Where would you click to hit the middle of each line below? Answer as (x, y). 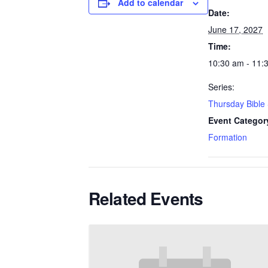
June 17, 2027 (235, 29)
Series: (221, 87)
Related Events (146, 198)
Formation (228, 137)
